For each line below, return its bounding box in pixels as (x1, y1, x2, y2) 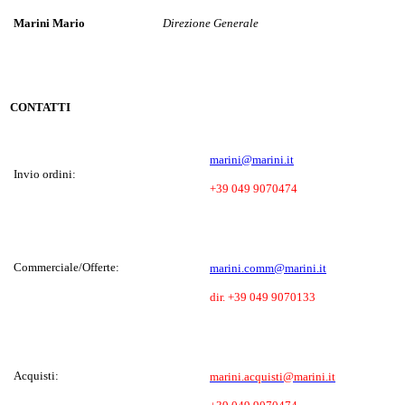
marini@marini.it (210, 152, 294, 166)
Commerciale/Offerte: (14, 259, 119, 274)
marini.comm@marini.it (210, 260, 326, 275)
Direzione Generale (163, 16, 261, 31)
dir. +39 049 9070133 (210, 289, 316, 304)
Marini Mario (14, 16, 85, 31)
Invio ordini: (14, 166, 76, 181)
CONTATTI (10, 99, 71, 114)
